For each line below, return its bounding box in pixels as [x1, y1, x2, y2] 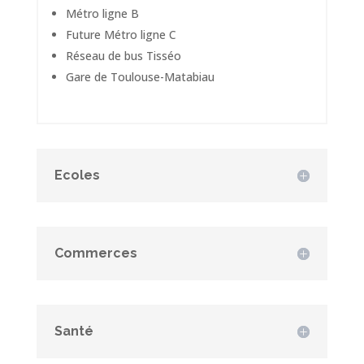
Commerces [54, 245, 137, 262]
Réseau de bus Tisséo [65, 48, 181, 64]
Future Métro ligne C [65, 27, 176, 43]
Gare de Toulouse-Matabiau [65, 69, 214, 85]
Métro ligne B [65, 6, 139, 22]
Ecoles [54, 167, 100, 184]
